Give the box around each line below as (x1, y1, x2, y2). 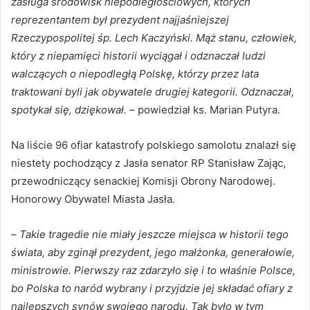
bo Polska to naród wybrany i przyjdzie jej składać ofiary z (11, 282, 293, 295)
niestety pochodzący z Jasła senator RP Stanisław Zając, (11, 156, 286, 170)
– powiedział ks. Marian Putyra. (127, 103, 280, 117)
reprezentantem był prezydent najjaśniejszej (11, 13, 229, 27)
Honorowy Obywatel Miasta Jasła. (11, 192, 175, 206)
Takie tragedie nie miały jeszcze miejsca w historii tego (19, 228, 289, 241)
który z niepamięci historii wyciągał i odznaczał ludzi (11, 49, 266, 63)
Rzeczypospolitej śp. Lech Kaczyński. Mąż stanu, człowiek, (11, 31, 297, 45)
